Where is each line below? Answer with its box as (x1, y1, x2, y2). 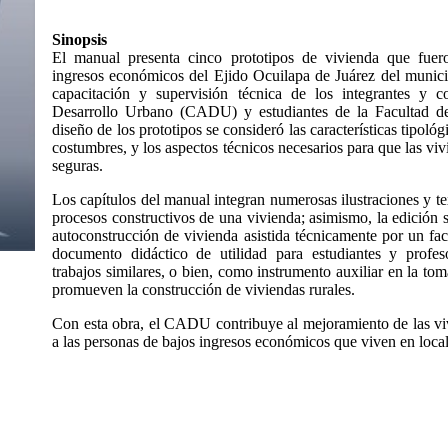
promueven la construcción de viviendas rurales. (52, 280, 355, 298)
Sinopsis (52, 30, 107, 48)
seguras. (52, 156, 103, 174)
